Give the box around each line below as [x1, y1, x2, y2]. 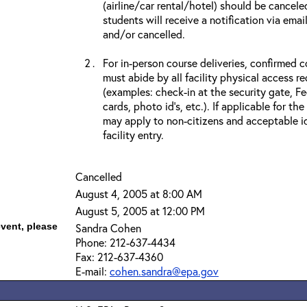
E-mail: [75, 264, 110, 278]
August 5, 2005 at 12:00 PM [75, 204, 205, 218]
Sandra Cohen [75, 221, 141, 235]
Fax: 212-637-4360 [75, 249, 163, 264]
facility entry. [103, 127, 164, 142]
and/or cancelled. [103, 27, 185, 41]
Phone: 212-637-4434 [75, 235, 175, 249]
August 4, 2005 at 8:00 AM [75, 186, 202, 201]
